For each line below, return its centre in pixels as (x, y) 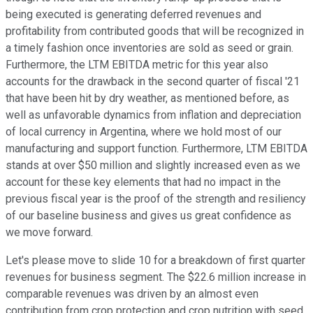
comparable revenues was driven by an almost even (132, 294)
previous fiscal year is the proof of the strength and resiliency (156, 199)
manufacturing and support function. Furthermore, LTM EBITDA (156, 149)
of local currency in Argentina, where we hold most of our (144, 132)
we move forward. (49, 233)
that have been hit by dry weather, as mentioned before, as (147, 99)
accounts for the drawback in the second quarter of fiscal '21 (153, 82)
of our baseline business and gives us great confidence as (148, 216)
